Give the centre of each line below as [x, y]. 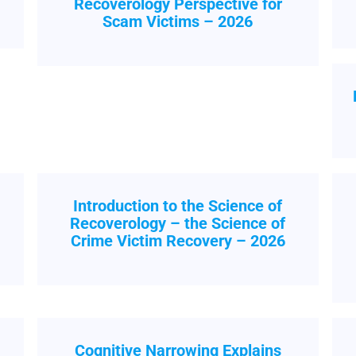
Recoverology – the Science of [178, 223]
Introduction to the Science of [178, 206]
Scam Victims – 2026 [178, 21]
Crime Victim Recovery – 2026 [178, 241]
